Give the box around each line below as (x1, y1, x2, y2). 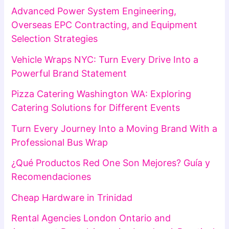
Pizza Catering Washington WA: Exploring (11, 88, 192, 100)
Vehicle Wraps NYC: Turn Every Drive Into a (11, 54, 199, 65)
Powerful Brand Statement (11, 67, 127, 79)
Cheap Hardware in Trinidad (11, 192, 133, 203)
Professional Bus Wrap (11, 136, 108, 148)
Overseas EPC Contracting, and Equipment (11, 19, 198, 31)
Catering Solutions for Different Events (11, 102, 180, 113)
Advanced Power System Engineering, (11, 6, 177, 17)
